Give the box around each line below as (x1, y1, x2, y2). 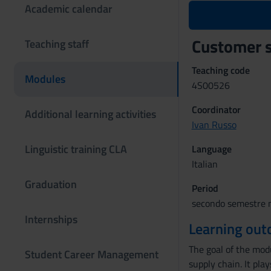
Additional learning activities (25, 106, 156, 122)
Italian (191, 157, 218, 171)
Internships (25, 211, 77, 227)
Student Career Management (25, 246, 158, 263)
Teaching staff (25, 36, 89, 52)
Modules (25, 71, 65, 87)
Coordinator (191, 102, 241, 117)
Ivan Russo (191, 117, 237, 132)
